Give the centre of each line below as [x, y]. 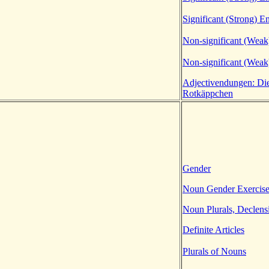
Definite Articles [213, 229]
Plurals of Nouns [214, 251]
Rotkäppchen [208, 93]
